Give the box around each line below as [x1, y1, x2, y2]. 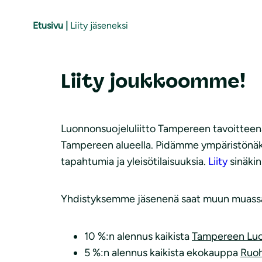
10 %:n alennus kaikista [84, 229, 192, 243]
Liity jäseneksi [70, 19, 128, 31]
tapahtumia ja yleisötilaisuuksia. [61, 154, 208, 168]
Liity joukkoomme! [61, 70, 246, 94]
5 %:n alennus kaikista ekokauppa [84, 246, 240, 259]
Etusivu [33, 19, 63, 31]
